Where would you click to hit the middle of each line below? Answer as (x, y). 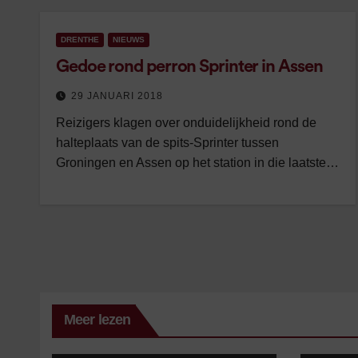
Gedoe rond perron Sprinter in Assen (189, 66)
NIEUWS (129, 40)
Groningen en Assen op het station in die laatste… (197, 163)
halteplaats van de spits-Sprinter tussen (167, 143)
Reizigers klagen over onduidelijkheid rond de (186, 123)
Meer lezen (97, 320)
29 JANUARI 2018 (117, 96)
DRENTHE (80, 40)
